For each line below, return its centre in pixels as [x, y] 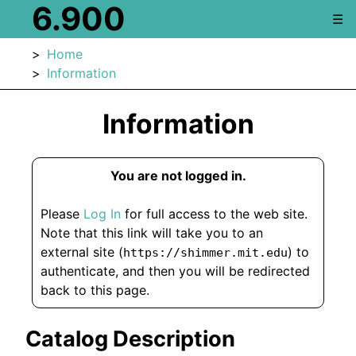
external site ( [82, 252]
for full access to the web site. [215, 214]
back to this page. [95, 290]
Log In [103, 214]
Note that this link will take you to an [152, 233]
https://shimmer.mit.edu [206, 253]
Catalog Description [130, 339]
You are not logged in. [178, 176]
